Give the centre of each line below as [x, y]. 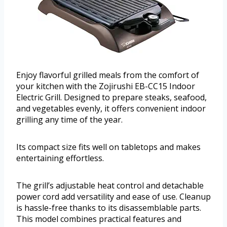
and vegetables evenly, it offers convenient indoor [111, 109]
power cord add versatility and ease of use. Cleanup [113, 197]
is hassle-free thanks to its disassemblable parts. [109, 208]
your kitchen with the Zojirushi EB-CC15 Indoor [106, 86]
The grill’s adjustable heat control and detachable [110, 186]
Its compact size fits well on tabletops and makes [108, 147]
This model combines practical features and [99, 219]
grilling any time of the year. [69, 120]
